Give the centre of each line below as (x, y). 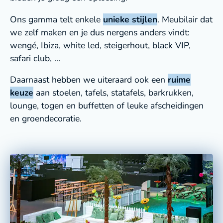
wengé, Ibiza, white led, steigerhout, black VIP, (100, 45)
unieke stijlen (130, 19)
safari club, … (35, 58)
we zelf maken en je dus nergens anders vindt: (100, 32)
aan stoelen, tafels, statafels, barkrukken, (113, 93)
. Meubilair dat (185, 19)
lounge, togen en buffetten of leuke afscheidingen (107, 106)
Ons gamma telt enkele (56, 19)
